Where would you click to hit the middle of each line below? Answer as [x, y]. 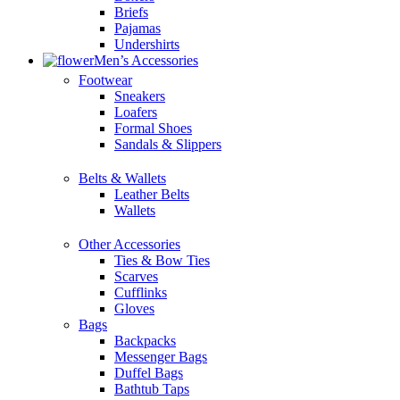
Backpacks [145, 341]
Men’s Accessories [146, 60]
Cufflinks [141, 292]
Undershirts [147, 44]
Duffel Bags [149, 373]
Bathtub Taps [152, 389]
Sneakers [140, 96]
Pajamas [137, 28]
